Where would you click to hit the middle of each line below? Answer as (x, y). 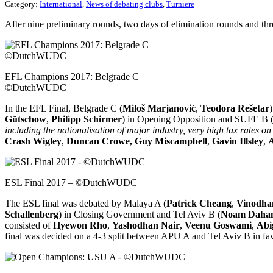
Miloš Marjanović (159, 108)
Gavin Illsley (238, 141)
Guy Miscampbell (171, 141)
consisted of (29, 225)
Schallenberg (32, 214)
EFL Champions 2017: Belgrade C (72, 76)
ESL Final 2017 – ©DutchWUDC (71, 182)
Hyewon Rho (80, 225)
